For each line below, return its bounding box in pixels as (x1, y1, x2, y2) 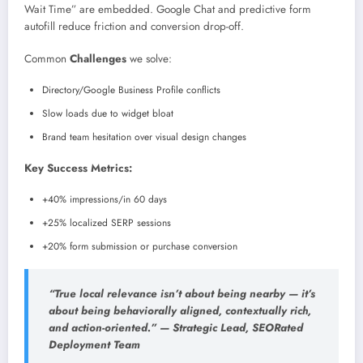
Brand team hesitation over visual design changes (42, 130, 246, 145)
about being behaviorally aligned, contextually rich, (49, 303, 311, 319)
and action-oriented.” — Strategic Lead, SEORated (49, 320, 303, 336)
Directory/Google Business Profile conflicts (42, 83, 220, 98)
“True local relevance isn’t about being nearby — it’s (49, 286, 315, 302)
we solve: (126, 51, 172, 67)
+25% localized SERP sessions (42, 216, 171, 231)
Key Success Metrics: (24, 160, 132, 177)
